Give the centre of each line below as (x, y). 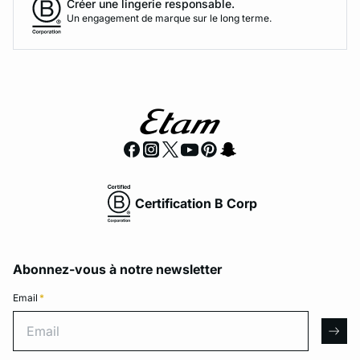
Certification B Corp (196, 203)
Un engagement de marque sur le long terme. (169, 18)
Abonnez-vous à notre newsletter (117, 269)
